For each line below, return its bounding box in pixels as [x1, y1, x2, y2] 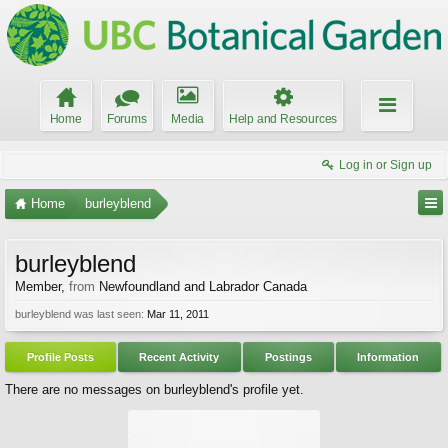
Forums [106, 112, 147, 126]
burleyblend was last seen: [15, 308, 144, 320]
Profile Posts [26, 351, 94, 363]
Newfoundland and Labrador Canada [99, 279, 307, 294]
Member [15, 279, 61, 294]
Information [357, 351, 420, 363]
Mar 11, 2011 [147, 308, 209, 320]
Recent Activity [139, 351, 220, 363]
